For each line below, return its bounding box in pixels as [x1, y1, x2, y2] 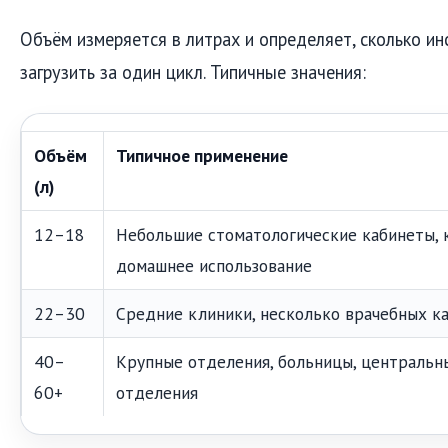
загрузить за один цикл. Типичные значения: [20, 59, 366, 84]
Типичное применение [116, 144, 288, 168]
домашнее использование [116, 254, 312, 278]
